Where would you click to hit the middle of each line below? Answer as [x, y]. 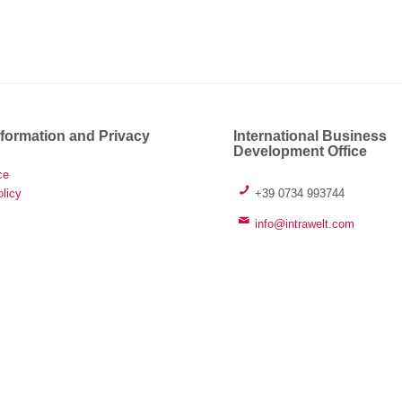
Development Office [301, 152]
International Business [310, 136]
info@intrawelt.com [305, 223]
